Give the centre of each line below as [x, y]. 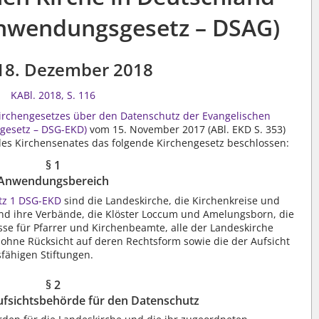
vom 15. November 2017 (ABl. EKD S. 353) [187, 129]
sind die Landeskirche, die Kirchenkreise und [171, 200]
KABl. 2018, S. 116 [53, 95]
